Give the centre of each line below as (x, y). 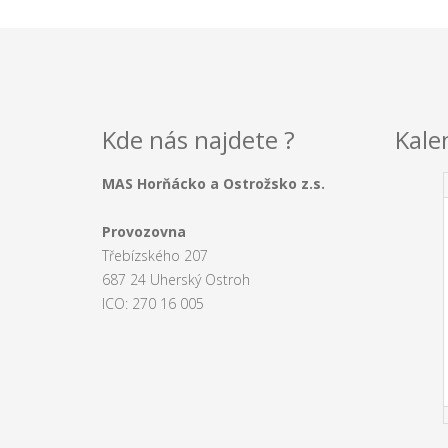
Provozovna (144, 231)
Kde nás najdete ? (198, 139)
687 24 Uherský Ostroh (176, 279)
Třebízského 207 (155, 255)
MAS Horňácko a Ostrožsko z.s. (213, 183)
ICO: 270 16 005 (153, 303)
